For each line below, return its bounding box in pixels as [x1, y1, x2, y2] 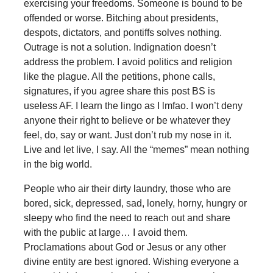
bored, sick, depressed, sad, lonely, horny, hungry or [23, 198, 247, 209]
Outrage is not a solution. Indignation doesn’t [23, 42, 216, 53]
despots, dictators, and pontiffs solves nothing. [23, 27, 222, 38]
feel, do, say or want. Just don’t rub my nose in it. [23, 130, 232, 141]
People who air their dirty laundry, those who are [23, 183, 231, 194]
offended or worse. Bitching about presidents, [23, 13, 218, 24]
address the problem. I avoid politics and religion [23, 57, 232, 68]
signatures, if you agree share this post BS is [23, 86, 215, 97]
